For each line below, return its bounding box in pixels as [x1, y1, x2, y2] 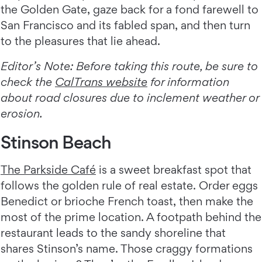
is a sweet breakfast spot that [96, 163, 251, 177]
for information [147, 75, 229, 89]
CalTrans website [55, 75, 147, 89]
